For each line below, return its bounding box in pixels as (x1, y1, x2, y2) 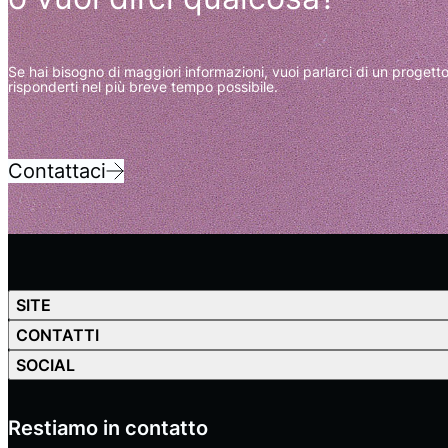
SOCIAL (16, 354, 75, 375)
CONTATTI (16, 324, 99, 345)
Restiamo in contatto (8, 416, 208, 441)
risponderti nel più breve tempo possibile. (8, 78, 278, 96)
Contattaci (8, 159, 106, 184)
